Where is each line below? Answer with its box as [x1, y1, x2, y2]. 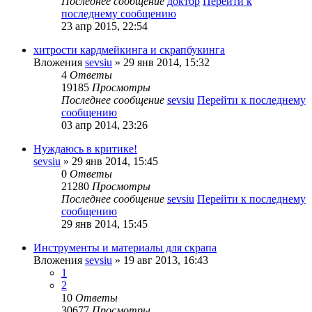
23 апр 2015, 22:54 [61, 19, 148, 32]
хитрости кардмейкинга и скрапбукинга [33, 43, 225, 56]
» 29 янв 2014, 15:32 [112, 56, 210, 68]
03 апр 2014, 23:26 [61, 118, 148, 131]
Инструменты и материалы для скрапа [33, 241, 217, 253]
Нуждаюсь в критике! [33, 142, 137, 155]
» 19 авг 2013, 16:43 [112, 253, 208, 266]
